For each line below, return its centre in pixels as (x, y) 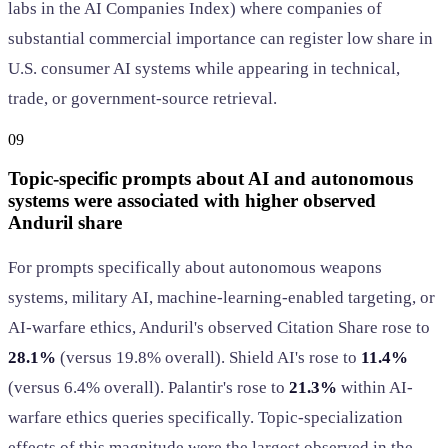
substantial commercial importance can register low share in (220, 39)
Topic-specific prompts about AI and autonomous (210, 178)
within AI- (375, 387)
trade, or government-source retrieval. (142, 99)
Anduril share (65, 222)
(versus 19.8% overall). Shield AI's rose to (208, 357)
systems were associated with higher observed (192, 200)
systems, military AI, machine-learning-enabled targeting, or (221, 297)
